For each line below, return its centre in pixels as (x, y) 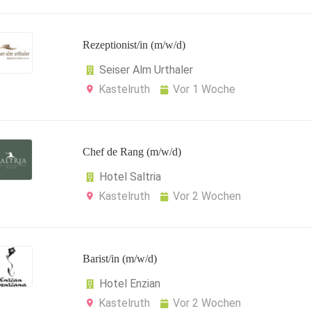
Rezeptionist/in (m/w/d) (134, 45)
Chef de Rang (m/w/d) (132, 152)
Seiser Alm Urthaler (146, 70)
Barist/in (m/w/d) (120, 259)
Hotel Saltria (130, 177)
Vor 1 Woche (204, 89)
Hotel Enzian (130, 284)
